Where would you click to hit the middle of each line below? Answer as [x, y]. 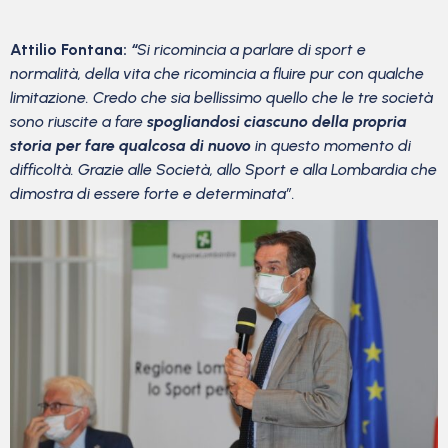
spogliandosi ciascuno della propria [277, 121]
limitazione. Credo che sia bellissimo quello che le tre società [221, 97]
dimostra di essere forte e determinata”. [152, 193]
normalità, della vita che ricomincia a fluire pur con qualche [217, 73]
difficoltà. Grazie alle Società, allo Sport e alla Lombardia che [223, 169]
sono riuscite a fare [78, 121]
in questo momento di [331, 145]
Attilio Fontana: [70, 49]
